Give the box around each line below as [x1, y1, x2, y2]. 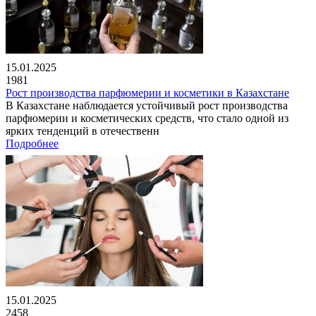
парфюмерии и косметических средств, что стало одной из [6, 111, 288, 124]
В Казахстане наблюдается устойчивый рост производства [6, 99, 288, 111]
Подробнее [6, 137, 59, 150]
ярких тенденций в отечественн [6, 124, 159, 137]
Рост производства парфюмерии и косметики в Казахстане [6, 86, 289, 99]
